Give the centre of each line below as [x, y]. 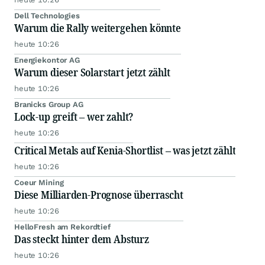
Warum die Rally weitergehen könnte [98, 28]
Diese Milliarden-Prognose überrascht [99, 195]
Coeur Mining [39, 182]
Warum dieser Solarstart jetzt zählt [92, 72]
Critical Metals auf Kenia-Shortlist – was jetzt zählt [125, 150]
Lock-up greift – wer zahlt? [74, 117]
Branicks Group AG [49, 104]
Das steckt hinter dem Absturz [82, 239]
